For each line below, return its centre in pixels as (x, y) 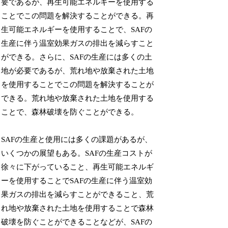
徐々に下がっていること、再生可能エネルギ (78, 167)
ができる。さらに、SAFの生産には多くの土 (77, 57)
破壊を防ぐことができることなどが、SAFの (77, 222)
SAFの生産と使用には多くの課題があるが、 (77, 139)
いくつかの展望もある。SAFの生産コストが (77, 153)
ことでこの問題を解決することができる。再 (78, 16)
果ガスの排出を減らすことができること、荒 (78, 194)
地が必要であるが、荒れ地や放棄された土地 (78, 70)
